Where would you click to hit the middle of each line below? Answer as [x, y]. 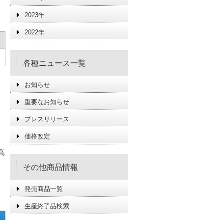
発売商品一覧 [44, 189]
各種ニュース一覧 [55, 63]
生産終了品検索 [47, 206]
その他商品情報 [51, 167]
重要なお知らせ [47, 102]
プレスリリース [47, 119]
